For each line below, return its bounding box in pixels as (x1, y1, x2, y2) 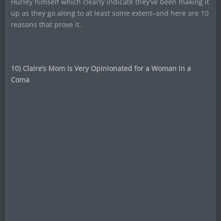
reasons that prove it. (10, 19, 81, 29)
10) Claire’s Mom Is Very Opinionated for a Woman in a (10, 63, 191, 73)
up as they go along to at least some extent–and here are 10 (10, 8, 209, 18)
